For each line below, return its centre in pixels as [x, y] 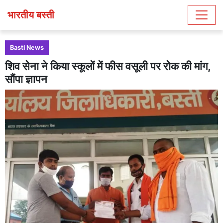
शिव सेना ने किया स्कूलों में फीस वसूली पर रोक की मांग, [108, 66]
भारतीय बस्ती [31, 15]
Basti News [27, 48]
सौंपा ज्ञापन [26, 79]
